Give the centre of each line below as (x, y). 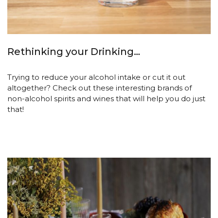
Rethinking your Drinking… (74, 51)
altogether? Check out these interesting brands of (100, 88)
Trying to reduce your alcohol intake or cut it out (96, 77)
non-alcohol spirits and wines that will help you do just (106, 99)
